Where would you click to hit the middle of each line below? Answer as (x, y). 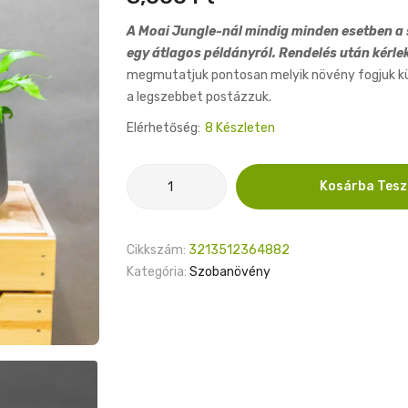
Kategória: (157, 272)
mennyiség (161, 240)
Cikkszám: (156, 250)
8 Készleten (240, 128)
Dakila (147, 196)
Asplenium (160, 174)
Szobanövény (230, 272)
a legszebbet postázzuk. (199, 97)
